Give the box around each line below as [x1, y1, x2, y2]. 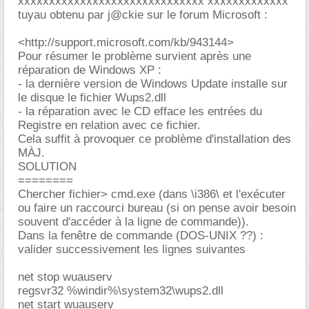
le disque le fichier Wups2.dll [18, 90, 166, 104]
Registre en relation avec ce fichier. [18, 118, 201, 132]
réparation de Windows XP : [18, 63, 161, 77]
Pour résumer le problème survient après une [18, 49, 251, 63]
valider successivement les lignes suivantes [18, 242, 246, 256]
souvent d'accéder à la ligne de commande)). [18, 215, 249, 228]
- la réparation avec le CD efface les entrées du [18, 104, 262, 118]
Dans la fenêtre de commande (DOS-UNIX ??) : [18, 228, 263, 242]
